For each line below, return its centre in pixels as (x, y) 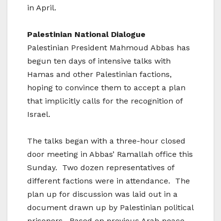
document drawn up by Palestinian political (110, 208)
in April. (42, 8)
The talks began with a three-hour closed (106, 141)
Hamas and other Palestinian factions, (99, 74)
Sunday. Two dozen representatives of (101, 168)
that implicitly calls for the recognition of (105, 101)
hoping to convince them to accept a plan (106, 88)
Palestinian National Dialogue (86, 35)
